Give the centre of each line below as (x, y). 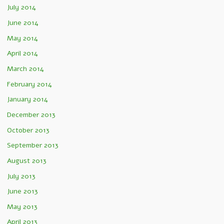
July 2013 (21, 176)
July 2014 (21, 7)
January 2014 (27, 99)
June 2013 (22, 191)
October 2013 (28, 130)
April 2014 (22, 53)
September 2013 (33, 145)
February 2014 (29, 84)
